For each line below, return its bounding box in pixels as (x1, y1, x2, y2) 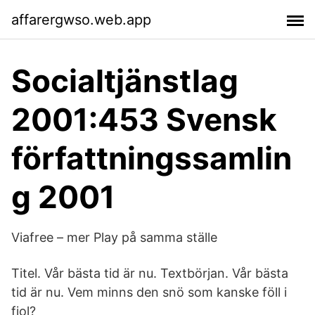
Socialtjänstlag (11, 62, 238, 100)
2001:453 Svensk (11, 101, 277, 139)
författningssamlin (11, 139, 292, 177)
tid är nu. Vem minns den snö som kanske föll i (11, 285, 287, 300)
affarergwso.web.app (11, 11, 151, 28)
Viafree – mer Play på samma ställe (11, 230, 217, 245)
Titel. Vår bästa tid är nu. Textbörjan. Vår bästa (11, 266, 288, 281)
